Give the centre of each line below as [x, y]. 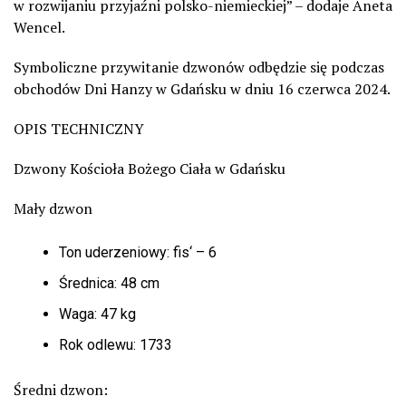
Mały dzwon [53, 208]
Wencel [38, 27]
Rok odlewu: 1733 [116, 344]
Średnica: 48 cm [109, 283]
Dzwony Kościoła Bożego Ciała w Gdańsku [150, 168]
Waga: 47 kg [97, 314]
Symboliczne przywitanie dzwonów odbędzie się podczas [199, 67]
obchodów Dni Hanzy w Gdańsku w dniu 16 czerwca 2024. [202, 88]
